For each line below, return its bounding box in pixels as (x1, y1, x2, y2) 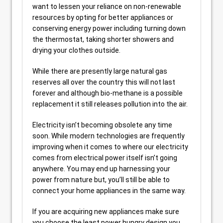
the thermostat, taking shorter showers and (32, 35, 174, 43)
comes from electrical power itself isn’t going (32, 154, 177, 162)
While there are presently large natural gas (32, 67, 167, 75)
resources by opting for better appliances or (32, 13, 173, 21)
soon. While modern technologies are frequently (32, 132, 185, 140)
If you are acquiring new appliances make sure (32, 208, 179, 216)
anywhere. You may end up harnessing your (32, 165, 170, 173)
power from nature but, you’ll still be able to (32, 176, 170, 184)
